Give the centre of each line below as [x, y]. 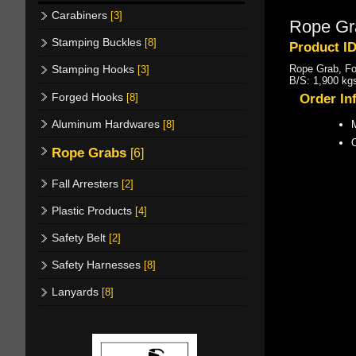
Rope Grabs [91, 152]
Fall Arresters [87, 183]
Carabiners [81, 15]
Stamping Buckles [98, 43]
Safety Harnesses [98, 265]
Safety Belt [80, 237]
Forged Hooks [89, 97]
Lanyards [77, 292]
